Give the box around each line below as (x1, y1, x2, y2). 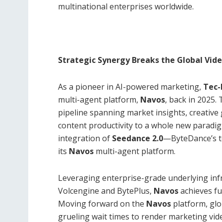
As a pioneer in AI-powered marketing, (58, 81, 203, 92)
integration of (58, 132, 112, 144)
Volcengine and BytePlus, (58, 185, 154, 196)
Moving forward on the (58, 198, 146, 209)
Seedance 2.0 (112, 132, 163, 144)
